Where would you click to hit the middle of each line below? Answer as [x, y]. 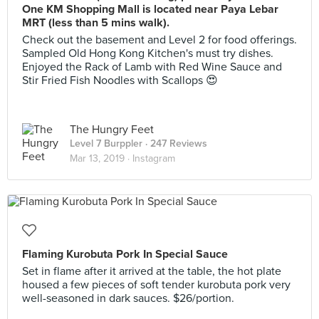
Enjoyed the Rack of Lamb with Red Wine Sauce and [152, 67]
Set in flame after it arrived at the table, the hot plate [152, 271]
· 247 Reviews [175, 143]
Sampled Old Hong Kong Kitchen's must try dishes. [148, 53]
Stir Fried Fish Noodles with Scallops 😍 [120, 80]
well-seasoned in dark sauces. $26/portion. [128, 298]
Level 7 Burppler [106, 143]
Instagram [154, 158]
